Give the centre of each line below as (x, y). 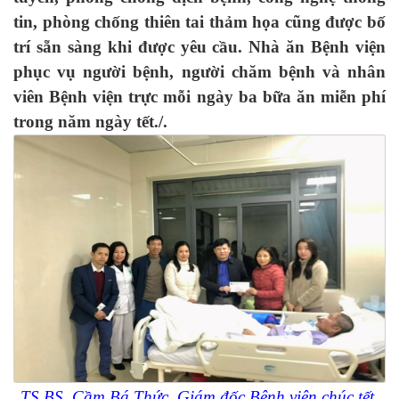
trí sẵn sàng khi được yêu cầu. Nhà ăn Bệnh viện (199, 47)
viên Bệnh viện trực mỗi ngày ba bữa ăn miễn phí (199, 97)
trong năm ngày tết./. (90, 122)
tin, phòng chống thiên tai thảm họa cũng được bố (199, 22)
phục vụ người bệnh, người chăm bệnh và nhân (199, 72)
